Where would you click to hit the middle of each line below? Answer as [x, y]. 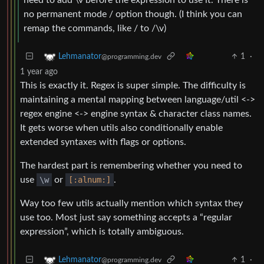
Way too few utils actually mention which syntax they [131, 204]
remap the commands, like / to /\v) [95, 29]
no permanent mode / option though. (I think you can [133, 14]
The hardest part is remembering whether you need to [131, 166]
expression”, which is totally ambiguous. [102, 232]
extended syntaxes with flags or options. [103, 142]
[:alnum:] [90, 180]
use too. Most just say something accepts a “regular [126, 218]
